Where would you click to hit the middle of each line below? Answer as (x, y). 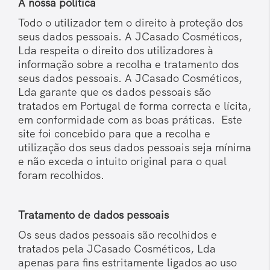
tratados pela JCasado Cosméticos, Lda (117, 249)
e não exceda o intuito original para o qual (122, 162)
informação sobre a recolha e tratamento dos (128, 64)
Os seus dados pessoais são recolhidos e (118, 235)
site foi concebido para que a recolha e (114, 134)
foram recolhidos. (61, 175)
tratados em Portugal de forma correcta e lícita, (135, 106)
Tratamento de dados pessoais (95, 215)
